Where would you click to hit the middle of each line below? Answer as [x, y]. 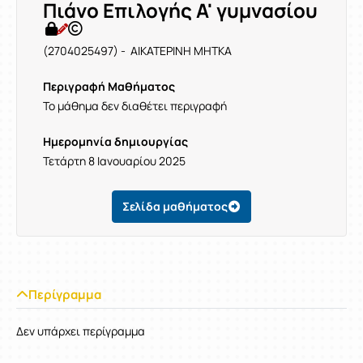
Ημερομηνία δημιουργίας [115, 141]
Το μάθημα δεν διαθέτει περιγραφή [135, 106]
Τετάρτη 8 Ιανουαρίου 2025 [114, 161]
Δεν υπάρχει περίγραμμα [81, 331]
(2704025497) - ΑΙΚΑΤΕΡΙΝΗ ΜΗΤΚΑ [137, 51]
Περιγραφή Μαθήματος [109, 86]
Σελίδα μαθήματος [175, 206]
